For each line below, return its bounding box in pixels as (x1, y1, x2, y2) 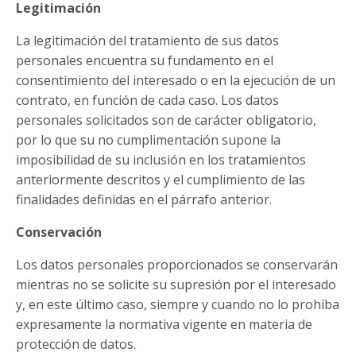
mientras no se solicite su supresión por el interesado (16, 276, 336, 293)
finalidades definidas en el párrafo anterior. (16, 191, 272, 208)
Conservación (16, 223, 102, 241)
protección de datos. (16, 335, 136, 353)
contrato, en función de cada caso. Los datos (16, 91, 279, 109)
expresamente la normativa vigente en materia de (16, 315, 312, 333)
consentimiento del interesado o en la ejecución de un (16, 72, 335, 89)
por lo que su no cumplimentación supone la (16, 131, 281, 149)
